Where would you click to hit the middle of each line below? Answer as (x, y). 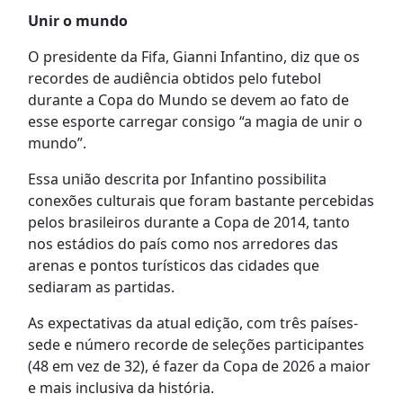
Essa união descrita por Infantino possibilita (177, 179)
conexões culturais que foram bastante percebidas (201, 201)
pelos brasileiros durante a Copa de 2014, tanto (188, 223)
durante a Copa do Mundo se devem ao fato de (188, 100)
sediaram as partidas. (101, 287)
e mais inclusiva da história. (121, 388)
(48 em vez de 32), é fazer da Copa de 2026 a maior (199, 367)
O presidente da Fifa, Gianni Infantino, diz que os (193, 57)
